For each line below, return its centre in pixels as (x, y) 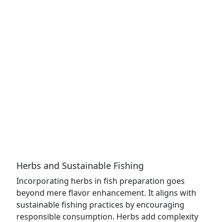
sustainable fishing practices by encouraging (100, 205)
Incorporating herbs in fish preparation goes (101, 181)
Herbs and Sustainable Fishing (80, 166)
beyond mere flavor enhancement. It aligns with (106, 193)
